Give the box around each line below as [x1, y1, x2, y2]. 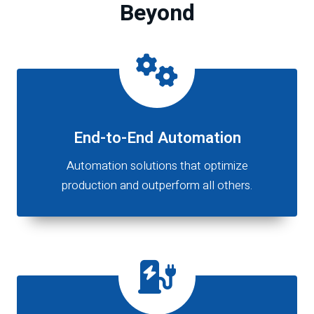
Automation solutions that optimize [66, 157, 248, 175]
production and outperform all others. [62, 177, 252, 195]
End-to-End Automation [73, 126, 241, 149]
